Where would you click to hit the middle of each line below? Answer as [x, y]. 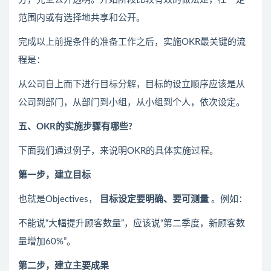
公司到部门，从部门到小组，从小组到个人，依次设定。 [132, 103]
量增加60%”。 [47, 242]
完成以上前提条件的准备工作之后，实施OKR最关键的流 [132, 42]
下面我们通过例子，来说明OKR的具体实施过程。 [118, 151]
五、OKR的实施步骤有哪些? [75, 127]
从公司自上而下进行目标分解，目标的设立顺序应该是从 [132, 85]
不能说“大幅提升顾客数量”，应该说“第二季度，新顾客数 [132, 224]
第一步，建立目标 [54, 175]
